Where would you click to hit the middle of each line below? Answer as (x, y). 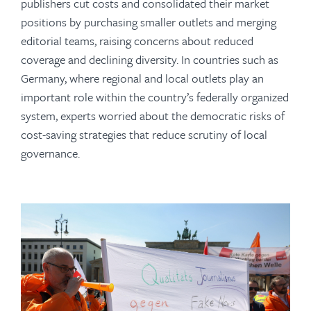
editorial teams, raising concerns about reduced (137, 41)
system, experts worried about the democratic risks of (153, 116)
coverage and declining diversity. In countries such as (150, 59)
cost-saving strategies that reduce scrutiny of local (144, 134)
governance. (50, 153)
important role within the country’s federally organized (155, 97)
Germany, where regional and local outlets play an (142, 78)
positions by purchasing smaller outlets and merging (149, 22)
